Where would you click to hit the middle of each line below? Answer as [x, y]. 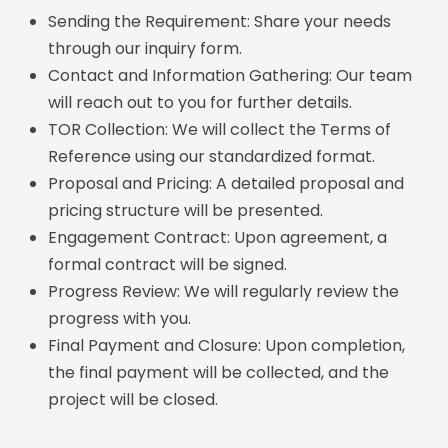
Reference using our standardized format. [212, 156]
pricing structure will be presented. [186, 210]
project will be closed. [133, 399]
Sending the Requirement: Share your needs [220, 21]
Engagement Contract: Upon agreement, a [218, 237]
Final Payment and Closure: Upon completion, [227, 345]
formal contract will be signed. [168, 264]
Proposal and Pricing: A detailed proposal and [226, 183]
